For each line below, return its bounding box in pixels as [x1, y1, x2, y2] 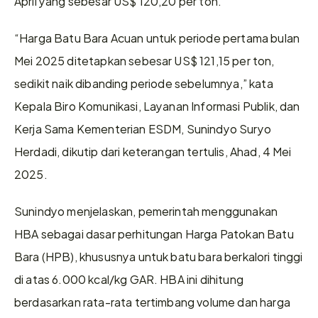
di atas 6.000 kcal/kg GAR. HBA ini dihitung [14, 269, 243, 288]
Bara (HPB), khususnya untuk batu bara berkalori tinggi [14, 246, 303, 265]
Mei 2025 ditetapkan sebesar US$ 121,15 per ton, [14, 50, 275, 70]
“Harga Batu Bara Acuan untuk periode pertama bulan [14, 28, 300, 47]
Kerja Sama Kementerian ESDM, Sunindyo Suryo [14, 119, 271, 138]
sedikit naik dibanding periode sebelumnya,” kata [14, 73, 273, 92]
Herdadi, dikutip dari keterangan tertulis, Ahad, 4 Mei [14, 141, 292, 160]
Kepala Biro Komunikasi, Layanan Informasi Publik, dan [14, 96, 300, 115]
